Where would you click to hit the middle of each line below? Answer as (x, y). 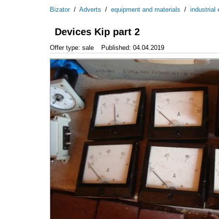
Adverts (90, 10)
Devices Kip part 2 (97, 32)
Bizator (60, 10)
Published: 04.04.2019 (133, 47)
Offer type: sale (72, 47)
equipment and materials (146, 10)
